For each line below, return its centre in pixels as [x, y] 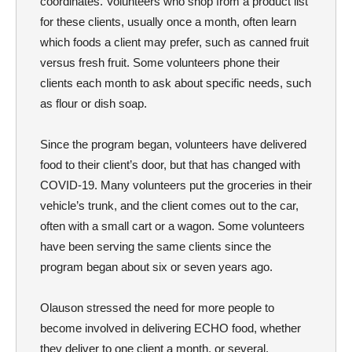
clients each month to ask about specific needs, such [176, 83]
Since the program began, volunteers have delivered [173, 145]
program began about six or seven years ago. [156, 267]
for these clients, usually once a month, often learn [168, 22]
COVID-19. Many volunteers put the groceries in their [176, 185]
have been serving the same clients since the [156, 247]
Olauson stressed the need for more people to [157, 308]
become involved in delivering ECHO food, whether [170, 328]
